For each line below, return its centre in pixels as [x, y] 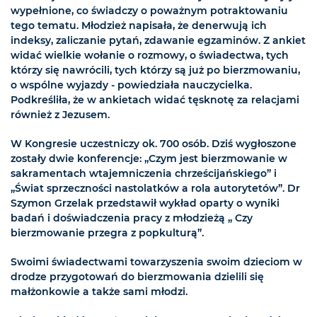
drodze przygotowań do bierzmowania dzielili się [137, 277]
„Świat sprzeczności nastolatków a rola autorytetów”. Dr [155, 189]
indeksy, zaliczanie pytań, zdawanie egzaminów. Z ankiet [158, 41]
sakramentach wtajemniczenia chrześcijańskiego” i [144, 174]
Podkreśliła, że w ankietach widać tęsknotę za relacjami [155, 100]
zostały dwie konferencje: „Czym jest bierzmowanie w [149, 159]
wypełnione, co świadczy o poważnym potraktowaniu [149, 11]
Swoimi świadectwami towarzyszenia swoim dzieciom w [156, 262]
